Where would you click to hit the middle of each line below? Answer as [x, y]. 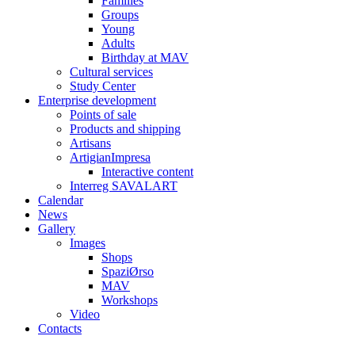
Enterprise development [97, 100]
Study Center [103, 86]
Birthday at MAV [145, 57]
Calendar [61, 200]
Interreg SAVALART [124, 186]
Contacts [60, 328]
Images [88, 243]
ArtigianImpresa [110, 157]
